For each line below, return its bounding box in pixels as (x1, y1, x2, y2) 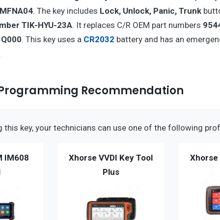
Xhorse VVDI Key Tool (69, 152, 153, 163)
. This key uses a (21, 34, 83, 44)
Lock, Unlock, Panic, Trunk (99, 5, 201, 16)
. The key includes (32, 5, 100, 16)
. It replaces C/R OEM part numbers (72, 20, 203, 30)
